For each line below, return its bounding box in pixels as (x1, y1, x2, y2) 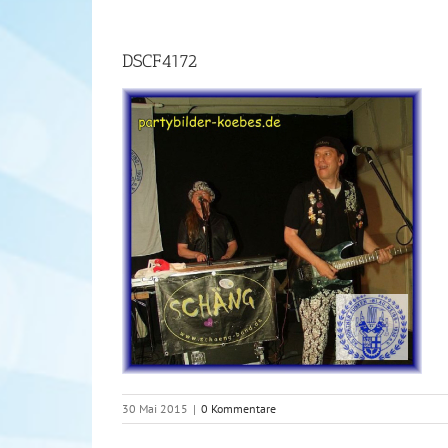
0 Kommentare (201, 400, 276, 416)
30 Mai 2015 (122, 400, 188, 416)
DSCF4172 (122, 50, 197, 72)
